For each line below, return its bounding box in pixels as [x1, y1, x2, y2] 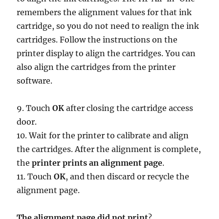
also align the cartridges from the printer [17, 62, 176, 72]
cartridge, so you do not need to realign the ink [17, 21, 199, 31]
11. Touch [17, 172, 54, 182]
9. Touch [17, 103, 53, 113]
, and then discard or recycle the [66, 172, 190, 182]
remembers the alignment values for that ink [17, 7, 192, 18]
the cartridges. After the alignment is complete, [17, 144, 201, 154]
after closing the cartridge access [64, 103, 194, 113]
